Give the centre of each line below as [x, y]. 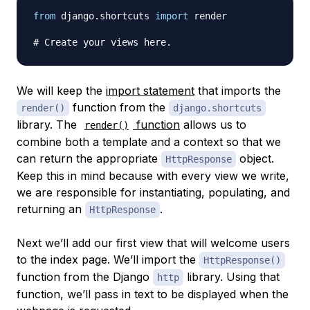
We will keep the [61, 91]
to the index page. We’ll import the [108, 259]
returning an [51, 209]
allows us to [213, 125]
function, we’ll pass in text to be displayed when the [153, 294]
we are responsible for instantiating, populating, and [153, 192]
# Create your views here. [102, 42]
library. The [48, 125]
